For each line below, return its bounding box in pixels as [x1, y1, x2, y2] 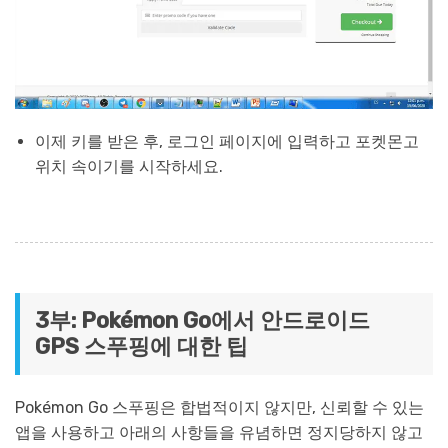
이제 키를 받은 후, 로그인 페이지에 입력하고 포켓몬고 [35, 132, 419, 152]
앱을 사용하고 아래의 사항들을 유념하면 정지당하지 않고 [15, 423, 423, 443]
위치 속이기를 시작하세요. [35, 157, 223, 177]
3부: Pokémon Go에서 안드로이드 [35, 307, 370, 335]
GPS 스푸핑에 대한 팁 [35, 333, 248, 361]
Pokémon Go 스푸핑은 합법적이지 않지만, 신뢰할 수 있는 [15, 398, 424, 418]
